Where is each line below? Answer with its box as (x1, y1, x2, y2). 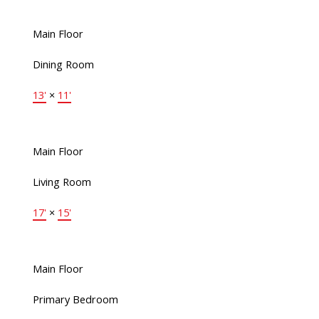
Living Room (32, 174, 91, 189)
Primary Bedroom (32, 292, 118, 307)
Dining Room (32, 57, 94, 72)
